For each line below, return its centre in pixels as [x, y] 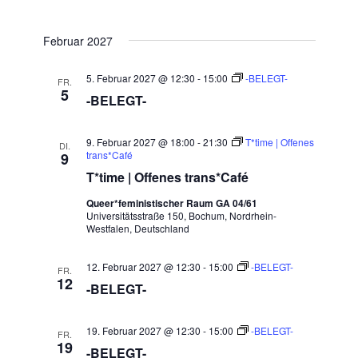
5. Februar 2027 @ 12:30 [140, 78]
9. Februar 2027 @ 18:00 [140, 142]
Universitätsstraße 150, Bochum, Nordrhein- [181, 216]
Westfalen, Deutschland [137, 229]
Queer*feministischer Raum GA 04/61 [171, 203]
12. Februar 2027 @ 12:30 [143, 267]
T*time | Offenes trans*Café [167, 177]
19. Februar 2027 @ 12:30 [143, 331]
